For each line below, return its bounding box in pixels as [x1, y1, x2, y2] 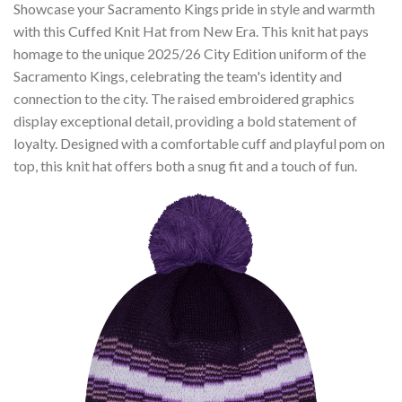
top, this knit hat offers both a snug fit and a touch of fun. [13, 157, 357, 175]
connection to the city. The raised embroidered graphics [13, 90, 354, 108]
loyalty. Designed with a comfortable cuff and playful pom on [13, 135, 385, 153]
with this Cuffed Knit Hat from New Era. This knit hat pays [13, 22, 369, 40]
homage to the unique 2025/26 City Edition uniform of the [13, 45, 366, 63]
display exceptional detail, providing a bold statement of [13, 112, 357, 130]
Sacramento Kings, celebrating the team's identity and [13, 67, 342, 85]
